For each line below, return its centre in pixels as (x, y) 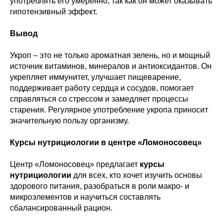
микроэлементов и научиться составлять (85, 197)
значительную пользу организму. (69, 120)
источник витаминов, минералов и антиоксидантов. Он (111, 66)
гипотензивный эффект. (54, 11)
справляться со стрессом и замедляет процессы (99, 99)
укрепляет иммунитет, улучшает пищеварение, (95, 77)
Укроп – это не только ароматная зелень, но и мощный (110, 55)
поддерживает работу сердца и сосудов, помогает (102, 88)
